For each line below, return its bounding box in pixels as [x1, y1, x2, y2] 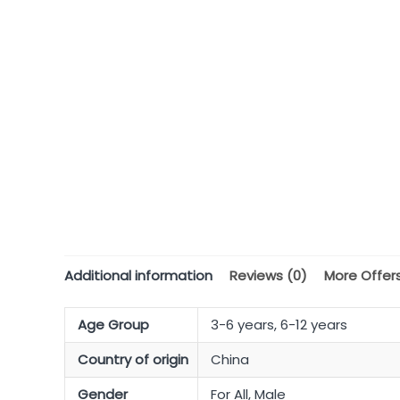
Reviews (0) [229, 265, 307, 285]
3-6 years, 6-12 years [210, 315, 347, 335]
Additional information [64, 265, 212, 285]
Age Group [77, 315, 149, 335]
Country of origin [77, 350, 188, 370]
